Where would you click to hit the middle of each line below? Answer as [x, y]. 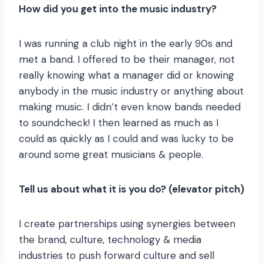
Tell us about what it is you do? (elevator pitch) [131, 189]
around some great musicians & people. [111, 155]
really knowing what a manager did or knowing [127, 75]
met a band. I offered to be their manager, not [127, 60]
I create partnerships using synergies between [127, 224]
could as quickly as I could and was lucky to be [126, 139]
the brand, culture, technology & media [110, 240]
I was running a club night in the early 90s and [126, 44]
